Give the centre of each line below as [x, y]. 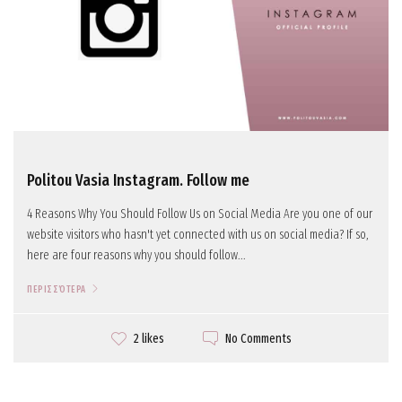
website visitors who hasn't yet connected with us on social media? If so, [198, 234]
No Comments [258, 338]
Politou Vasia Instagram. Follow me [138, 180]
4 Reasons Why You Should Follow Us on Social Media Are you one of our [200, 214]
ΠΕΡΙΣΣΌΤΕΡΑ [57, 289]
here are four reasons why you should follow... [136, 255]
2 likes [149, 339]
